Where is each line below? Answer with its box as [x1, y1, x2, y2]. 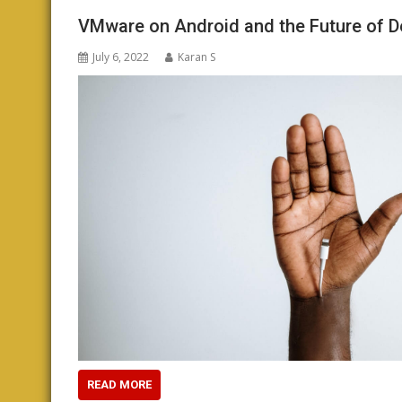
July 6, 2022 [92, 48, 149, 65]
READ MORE [87, 377, 152, 391]
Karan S [178, 48, 215, 65]
